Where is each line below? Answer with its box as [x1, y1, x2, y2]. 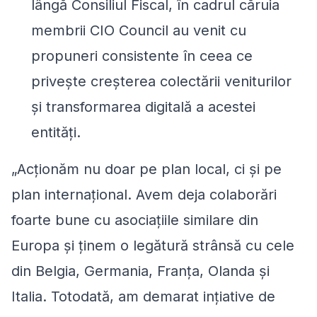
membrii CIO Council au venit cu [31, 21, 246, 39]
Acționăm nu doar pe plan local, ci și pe [17, 160, 282, 178]
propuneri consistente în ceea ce [31, 47, 253, 64]
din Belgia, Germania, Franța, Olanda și [11, 262, 270, 279]
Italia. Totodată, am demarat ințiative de [11, 287, 275, 305]
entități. [31, 123, 81, 141]
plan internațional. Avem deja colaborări [11, 185, 277, 203]
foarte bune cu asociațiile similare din [11, 211, 258, 229]
